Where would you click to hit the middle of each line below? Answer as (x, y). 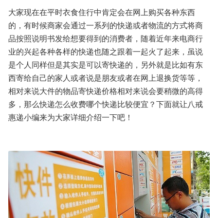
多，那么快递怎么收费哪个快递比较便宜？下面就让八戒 (106, 104)
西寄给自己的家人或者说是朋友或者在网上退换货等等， (106, 78)
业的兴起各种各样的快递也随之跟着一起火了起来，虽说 (106, 51)
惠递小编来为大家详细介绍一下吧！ (71, 117)
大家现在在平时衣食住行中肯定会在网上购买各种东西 (102, 12)
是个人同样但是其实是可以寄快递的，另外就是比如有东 (106, 64)
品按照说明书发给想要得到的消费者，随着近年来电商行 (106, 38)
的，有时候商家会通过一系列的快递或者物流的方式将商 (106, 25)
